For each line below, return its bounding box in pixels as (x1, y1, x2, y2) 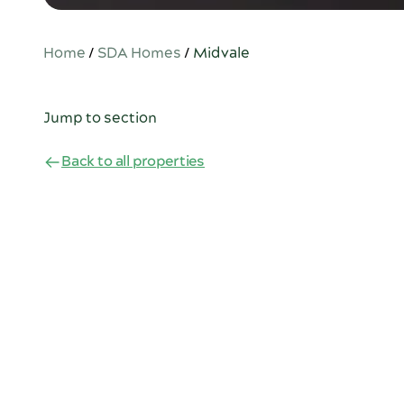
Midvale (193, 43, 250, 64)
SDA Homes (97, 43, 181, 64)
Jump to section (43, 108, 157, 129)
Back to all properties (61, 151, 206, 172)
